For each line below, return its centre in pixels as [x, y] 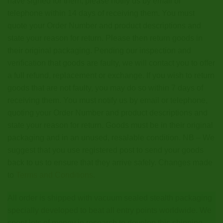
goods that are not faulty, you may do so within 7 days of [105, 88]
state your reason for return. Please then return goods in [105, 38]
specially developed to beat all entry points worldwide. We [110, 210]
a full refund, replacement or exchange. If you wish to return [111, 75]
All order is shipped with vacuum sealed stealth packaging [110, 198]
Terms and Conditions [55, 175]
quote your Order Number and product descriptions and [104, 26]
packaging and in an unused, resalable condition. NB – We [111, 138]
